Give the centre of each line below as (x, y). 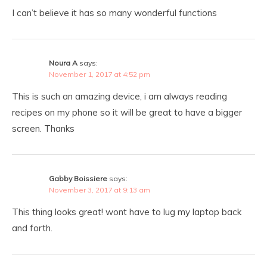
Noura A (63, 63)
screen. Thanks (43, 128)
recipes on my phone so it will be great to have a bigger (127, 112)
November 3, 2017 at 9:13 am (100, 190)
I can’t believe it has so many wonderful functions (114, 13)
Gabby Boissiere (78, 178)
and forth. (32, 228)
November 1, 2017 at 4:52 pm (100, 74)
